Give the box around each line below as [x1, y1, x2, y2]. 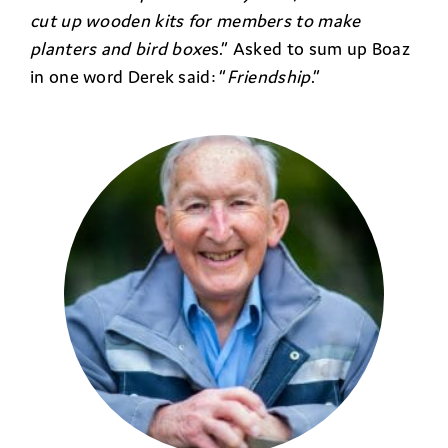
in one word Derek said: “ [30, 64, 227, 88]
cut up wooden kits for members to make [30, 8, 361, 32]
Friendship [226, 64, 311, 88]
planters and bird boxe [30, 36, 211, 60]
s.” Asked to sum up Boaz [210, 36, 410, 60]
